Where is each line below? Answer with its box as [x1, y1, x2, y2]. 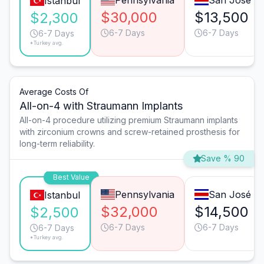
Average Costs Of [19, 87, 88, 97]
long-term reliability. [19, 138, 95, 149]
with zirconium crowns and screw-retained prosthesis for [19, 127, 240, 137]
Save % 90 [201, 153, 245, 164]
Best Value [52, 173, 90, 182]
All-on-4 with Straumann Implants [19, 100, 183, 113]
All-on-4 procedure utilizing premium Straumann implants [19, 115, 238, 126]
